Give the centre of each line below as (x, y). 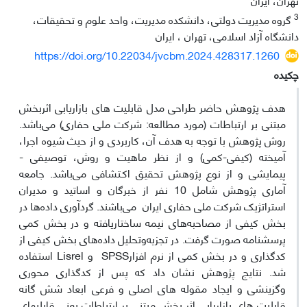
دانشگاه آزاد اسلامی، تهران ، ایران (227, 35)
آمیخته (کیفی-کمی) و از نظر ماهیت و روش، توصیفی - (152, 156)
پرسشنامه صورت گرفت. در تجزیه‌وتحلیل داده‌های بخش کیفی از (152, 238)
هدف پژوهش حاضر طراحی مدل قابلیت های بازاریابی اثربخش (152, 107)
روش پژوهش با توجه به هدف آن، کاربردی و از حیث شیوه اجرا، (152, 139)
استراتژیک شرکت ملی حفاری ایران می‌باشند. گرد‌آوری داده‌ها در (152, 205)
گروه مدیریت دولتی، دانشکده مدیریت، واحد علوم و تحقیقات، (163, 19)
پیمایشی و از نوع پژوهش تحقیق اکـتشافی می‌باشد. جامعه (152, 172)
